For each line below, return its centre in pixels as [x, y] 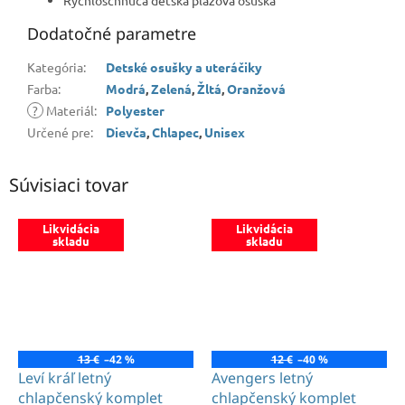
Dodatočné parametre [112, 33]
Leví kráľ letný [65, 378]
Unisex [225, 132]
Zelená [171, 88]
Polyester [135, 110]
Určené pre [59, 132]
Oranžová [256, 88]
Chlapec [175, 132]
